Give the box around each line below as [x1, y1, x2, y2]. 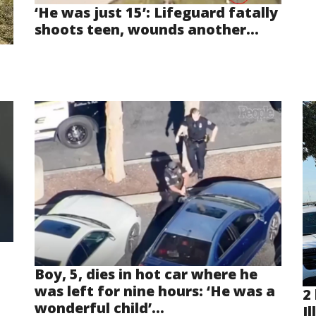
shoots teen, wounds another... [35, 19, 259, 39]
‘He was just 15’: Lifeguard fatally [35, 2, 278, 22]
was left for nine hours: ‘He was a [35, 281, 275, 300]
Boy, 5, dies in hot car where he [35, 264, 257, 284]
